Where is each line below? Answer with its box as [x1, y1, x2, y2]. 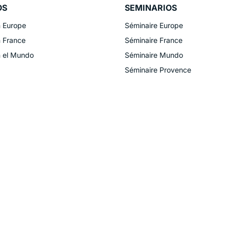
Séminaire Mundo [125, 50, 183, 59]
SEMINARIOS [125, 2, 177, 13]
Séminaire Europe [125, 20, 183, 30]
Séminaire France [125, 35, 182, 44]
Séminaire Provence [125, 65, 191, 74]
